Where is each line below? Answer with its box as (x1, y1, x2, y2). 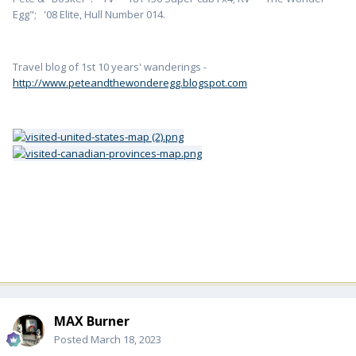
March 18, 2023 (91, 332, 161, 347)
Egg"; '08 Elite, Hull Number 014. (13, 7, 165, 22)
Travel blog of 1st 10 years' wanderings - (13, 60, 207, 75)
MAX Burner (54, 312, 130, 331)
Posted (54, 332, 91, 347)
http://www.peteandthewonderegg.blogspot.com (13, 75, 247, 91)
